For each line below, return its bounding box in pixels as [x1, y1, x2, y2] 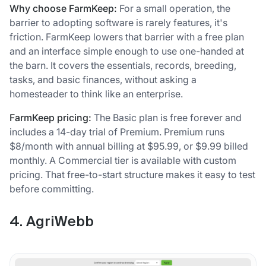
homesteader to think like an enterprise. [9, 87, 183, 100]
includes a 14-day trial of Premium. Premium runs [9, 125, 224, 138]
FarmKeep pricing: [9, 111, 91, 123]
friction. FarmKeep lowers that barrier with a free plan [9, 30, 244, 43]
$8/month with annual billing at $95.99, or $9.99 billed [9, 140, 248, 152]
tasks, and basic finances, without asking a [9, 73, 197, 85]
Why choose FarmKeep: [9, 2, 117, 14]
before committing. [9, 182, 94, 195]
